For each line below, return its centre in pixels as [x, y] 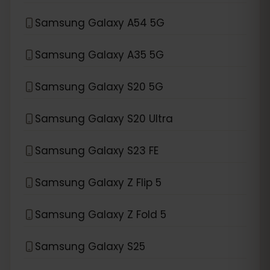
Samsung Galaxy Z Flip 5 [98, 182]
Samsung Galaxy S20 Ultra [104, 118]
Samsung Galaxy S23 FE [97, 150]
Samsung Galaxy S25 [90, 246]
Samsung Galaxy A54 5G [100, 23]
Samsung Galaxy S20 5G [99, 86]
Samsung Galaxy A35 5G [99, 55]
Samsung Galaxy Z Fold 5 [101, 214]
